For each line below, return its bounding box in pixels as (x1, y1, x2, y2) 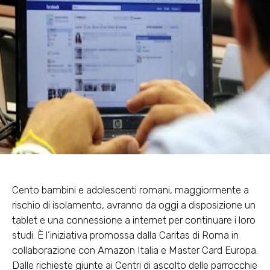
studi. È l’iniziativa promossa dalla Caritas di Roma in (12, 229, 239, 242)
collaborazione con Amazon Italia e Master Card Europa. (12, 244, 258, 257)
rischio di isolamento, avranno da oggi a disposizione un (12, 199, 256, 212)
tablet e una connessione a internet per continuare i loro (12, 214, 256, 227)
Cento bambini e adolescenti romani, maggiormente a (12, 184, 249, 196)
